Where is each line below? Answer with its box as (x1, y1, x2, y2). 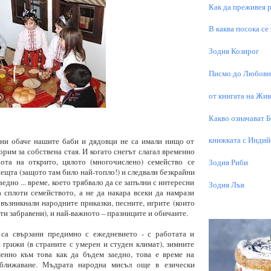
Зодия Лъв (208, 180, 244, 191)
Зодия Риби (208, 157, 248, 168)
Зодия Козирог (208, 46, 259, 57)
